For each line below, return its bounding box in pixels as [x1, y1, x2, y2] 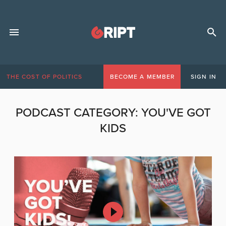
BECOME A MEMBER [109, 73, 175, 80]
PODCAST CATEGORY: [15, 105, 141, 120]
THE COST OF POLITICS [7, 73, 83, 80]
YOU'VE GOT [141, 105, 211, 120]
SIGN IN [191, 73, 216, 80]
